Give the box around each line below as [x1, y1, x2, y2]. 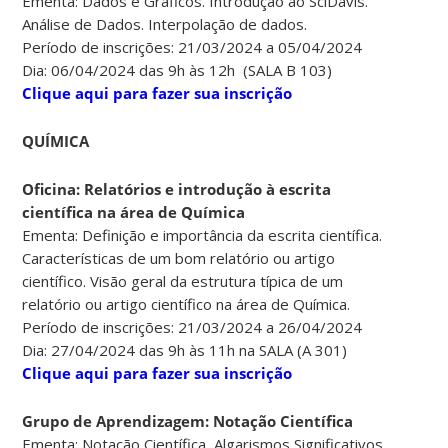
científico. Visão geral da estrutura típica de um [22, 271, 344, 292]
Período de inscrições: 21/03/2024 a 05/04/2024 [22, 37, 363, 58]
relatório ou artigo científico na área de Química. [22, 294, 351, 315]
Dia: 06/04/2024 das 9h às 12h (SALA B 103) [22, 60, 333, 81]
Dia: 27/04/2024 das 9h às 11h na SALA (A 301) [22, 340, 348, 361]
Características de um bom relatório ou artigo [22, 248, 336, 269]
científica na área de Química [22, 202, 246, 223]
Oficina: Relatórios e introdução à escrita [22, 179, 332, 200]
